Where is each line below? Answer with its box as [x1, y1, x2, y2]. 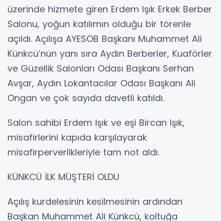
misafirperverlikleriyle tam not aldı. [7, 146, 159, 159]
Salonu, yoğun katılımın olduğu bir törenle [7, 18, 191, 31]
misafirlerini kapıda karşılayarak [7, 131, 147, 144]
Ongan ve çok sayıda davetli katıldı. [7, 92, 164, 105]
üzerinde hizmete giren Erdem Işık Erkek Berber [7, 3, 212, 16]
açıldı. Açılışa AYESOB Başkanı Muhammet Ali [7, 33, 202, 45]
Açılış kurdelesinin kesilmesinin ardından [7, 195, 183, 208]
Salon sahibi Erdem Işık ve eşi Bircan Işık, [7, 116, 184, 129]
